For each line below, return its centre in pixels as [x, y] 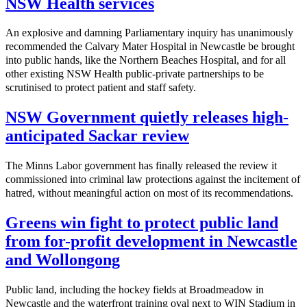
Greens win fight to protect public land [142, 223]
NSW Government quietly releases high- [147, 118]
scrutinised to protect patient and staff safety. [101, 88]
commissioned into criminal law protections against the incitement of [153, 180]
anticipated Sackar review [97, 136]
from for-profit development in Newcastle [151, 242]
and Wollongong [63, 260]
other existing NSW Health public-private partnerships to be [135, 74]
